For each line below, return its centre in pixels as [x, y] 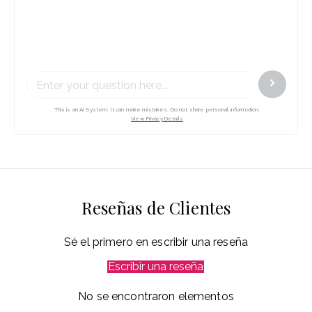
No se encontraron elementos [156, 297]
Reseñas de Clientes [156, 208]
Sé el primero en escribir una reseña [156, 242]
